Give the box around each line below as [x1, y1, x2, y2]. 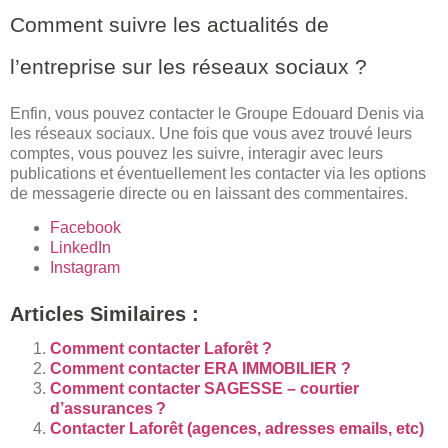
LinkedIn [50, 238, 111, 256]
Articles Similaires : [10, 302, 199, 325]
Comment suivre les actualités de [10, 12, 329, 36]
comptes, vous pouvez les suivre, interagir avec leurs [10, 144, 383, 162]
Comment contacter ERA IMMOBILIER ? [50, 359, 351, 377]
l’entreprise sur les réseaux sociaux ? [10, 54, 367, 78]
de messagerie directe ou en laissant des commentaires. [10, 184, 408, 202]
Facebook [50, 218, 121, 236]
